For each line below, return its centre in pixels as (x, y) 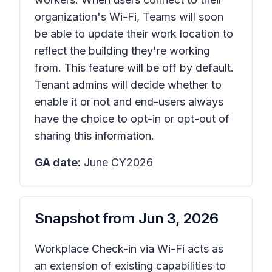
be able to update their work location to (134, 34)
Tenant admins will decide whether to (128, 85)
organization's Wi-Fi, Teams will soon (129, 17)
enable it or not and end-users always (129, 102)
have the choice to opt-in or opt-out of (132, 119)
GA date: (58, 162)
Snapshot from (87, 218)
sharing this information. (94, 136)
